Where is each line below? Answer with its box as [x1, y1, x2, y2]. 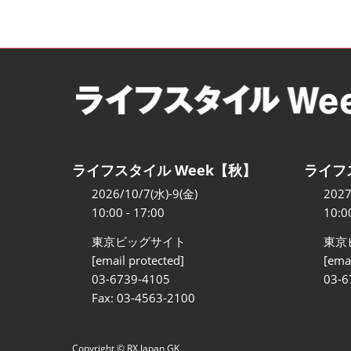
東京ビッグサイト [92, 233, 186, 250]
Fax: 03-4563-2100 [92, 290, 195, 306]
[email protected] [92, 252, 184, 269]
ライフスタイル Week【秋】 [72, 161, 256, 180]
